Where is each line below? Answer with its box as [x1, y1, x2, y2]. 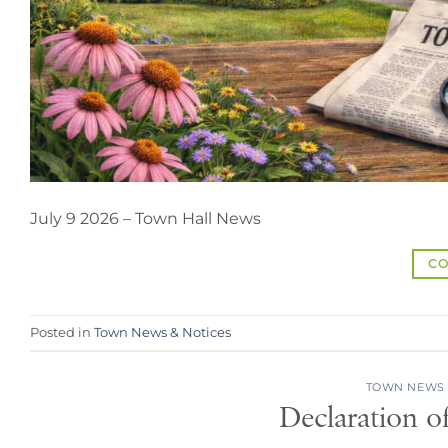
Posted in [30, 324, 94, 340]
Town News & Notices [94, 324, 231, 340]
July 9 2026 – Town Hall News [30, 209, 261, 229]
